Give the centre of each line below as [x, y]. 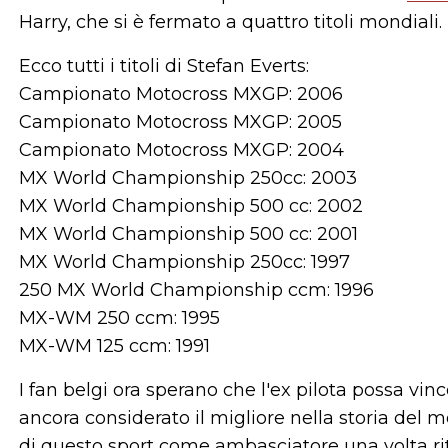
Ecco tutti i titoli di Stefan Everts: [164, 66]
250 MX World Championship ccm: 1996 [196, 290]
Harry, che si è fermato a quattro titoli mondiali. [230, 22]
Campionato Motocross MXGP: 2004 [181, 150]
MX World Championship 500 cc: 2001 [188, 234]
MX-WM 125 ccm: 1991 [114, 346]
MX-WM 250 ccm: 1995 [119, 318]
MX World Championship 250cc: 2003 [188, 178]
